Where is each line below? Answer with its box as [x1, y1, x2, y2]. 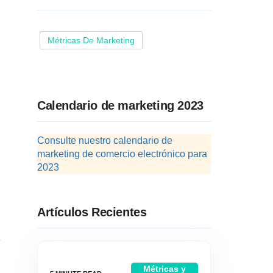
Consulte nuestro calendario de [37, 135, 172, 146]
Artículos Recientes [37, 205, 147, 219]
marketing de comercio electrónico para [37, 149, 207, 159]
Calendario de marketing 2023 [37, 99, 204, 112]
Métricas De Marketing [48, 35, 135, 45]
